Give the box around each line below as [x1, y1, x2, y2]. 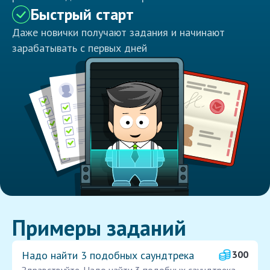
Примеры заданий [12, 213, 186, 242]
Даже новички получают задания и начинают [12, 25, 225, 40]
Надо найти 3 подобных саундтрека [22, 248, 194, 263]
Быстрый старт [30, 4, 134, 25]
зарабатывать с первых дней [12, 41, 147, 55]
